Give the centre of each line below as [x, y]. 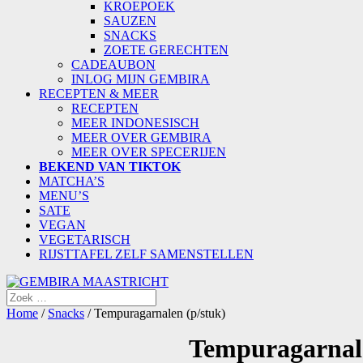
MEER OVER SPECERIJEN [149, 152]
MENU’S [64, 196]
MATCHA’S [72, 181]
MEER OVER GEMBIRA [141, 137]
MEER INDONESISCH [135, 123]
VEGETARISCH [85, 239]
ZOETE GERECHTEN [166, 50]
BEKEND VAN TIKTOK [110, 167]
